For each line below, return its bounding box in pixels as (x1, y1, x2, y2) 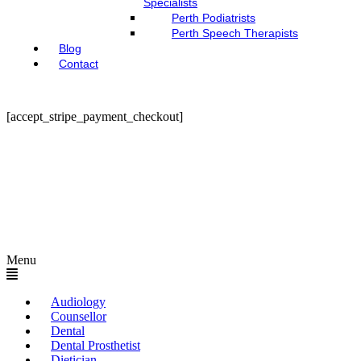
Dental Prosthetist (51, 338, 140, 352)
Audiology (51, 295, 106, 309)
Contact (59, 57, 98, 70)
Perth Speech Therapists (172, 27, 298, 39)
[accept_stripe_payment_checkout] (6, 110, 183, 123)
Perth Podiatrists (172, 11, 255, 24)
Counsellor (51, 309, 106, 323)
